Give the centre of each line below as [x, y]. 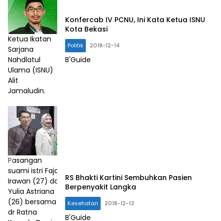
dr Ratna [22, 212]
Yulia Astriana [31, 191]
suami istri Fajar [35, 170]
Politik [75, 46]
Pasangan [25, 160]
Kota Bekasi [86, 29]
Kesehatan [83, 203]
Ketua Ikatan [30, 39]
